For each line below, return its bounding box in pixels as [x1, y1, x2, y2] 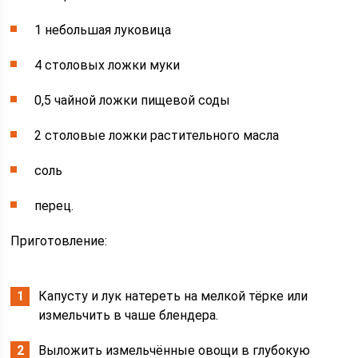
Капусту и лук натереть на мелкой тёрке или [38, 288, 308, 304]
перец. [34, 198, 74, 214]
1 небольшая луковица [34, 22, 172, 38]
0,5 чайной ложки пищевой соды [34, 93, 231, 109]
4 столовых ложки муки [34, 58, 181, 74]
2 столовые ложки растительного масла [34, 128, 280, 144]
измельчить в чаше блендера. [38, 308, 219, 324]
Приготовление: [10, 233, 108, 249]
